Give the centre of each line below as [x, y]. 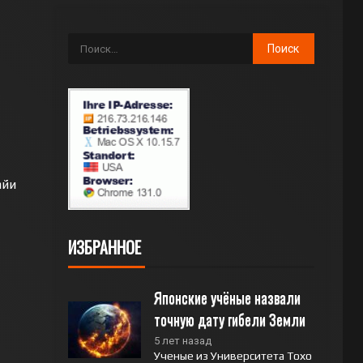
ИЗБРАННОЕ [104, 247]
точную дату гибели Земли [229, 319]
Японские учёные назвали [227, 297]
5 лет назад [182, 341]
